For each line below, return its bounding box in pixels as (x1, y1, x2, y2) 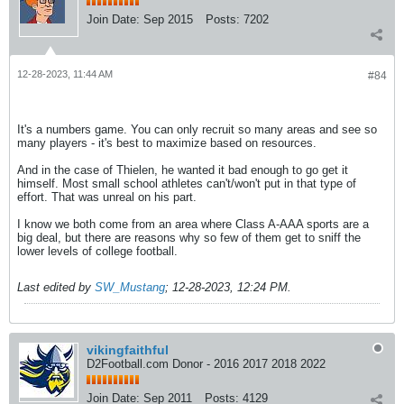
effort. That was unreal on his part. (17, 189, 197, 204)
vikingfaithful (87, 342, 169, 357)
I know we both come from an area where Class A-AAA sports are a (17, 216, 369, 231)
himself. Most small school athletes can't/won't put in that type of (17, 176, 356, 190)
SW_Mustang (95, 280, 165, 294)
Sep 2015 (143, 12, 193, 26)
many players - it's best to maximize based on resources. (17, 135, 317, 150)
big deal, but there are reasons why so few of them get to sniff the (17, 230, 361, 244)
